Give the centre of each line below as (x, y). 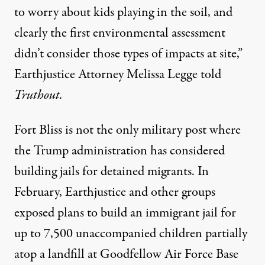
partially (226, 234)
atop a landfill (49, 254)
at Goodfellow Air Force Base (161, 254)
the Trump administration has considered (119, 151)
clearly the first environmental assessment (120, 33)
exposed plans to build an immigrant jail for (125, 213)
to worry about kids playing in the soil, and (123, 12)
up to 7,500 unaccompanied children (110, 234)
